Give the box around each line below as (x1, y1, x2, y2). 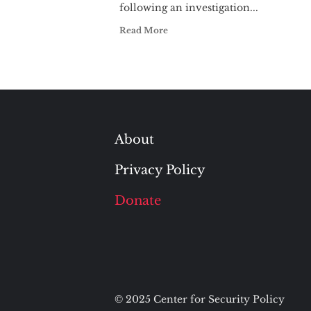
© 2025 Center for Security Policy (114, 293, 285, 305)
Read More (119, 25, 168, 35)
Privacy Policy (114, 162, 205, 178)
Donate (114, 193, 161, 208)
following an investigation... (119, 1, 258, 14)
